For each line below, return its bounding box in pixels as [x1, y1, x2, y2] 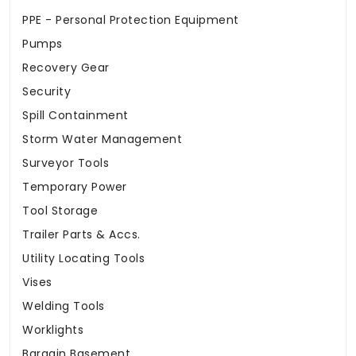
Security [22, 83, 71, 100]
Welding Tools [22, 298, 105, 315]
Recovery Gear [22, 60, 110, 76]
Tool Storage [22, 203, 98, 219]
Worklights [22, 322, 83, 339]
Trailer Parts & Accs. [22, 226, 141, 243]
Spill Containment [22, 107, 129, 124]
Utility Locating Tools [22, 250, 145, 267]
